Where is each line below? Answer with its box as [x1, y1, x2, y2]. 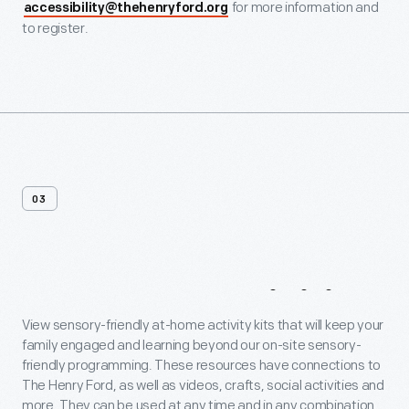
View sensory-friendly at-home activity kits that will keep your [22, 317, 384, 334]
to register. [22, 20, 89, 37]
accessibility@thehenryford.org [23, 2, 228, 16]
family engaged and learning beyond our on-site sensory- [22, 337, 362, 354]
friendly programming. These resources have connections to [22, 357, 381, 374]
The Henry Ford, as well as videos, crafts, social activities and [22, 377, 384, 394]
